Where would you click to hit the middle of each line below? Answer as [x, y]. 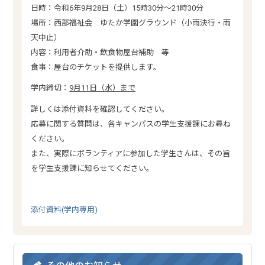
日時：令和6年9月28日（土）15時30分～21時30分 [117, 8]
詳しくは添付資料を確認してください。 [100, 109]
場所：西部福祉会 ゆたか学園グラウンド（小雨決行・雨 [131, 22]
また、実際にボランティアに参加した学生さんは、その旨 [131, 153]
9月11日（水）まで [103, 88]
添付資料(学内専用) [64, 210]
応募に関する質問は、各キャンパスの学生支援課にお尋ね [131, 124]
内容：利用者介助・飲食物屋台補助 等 [100, 52]
